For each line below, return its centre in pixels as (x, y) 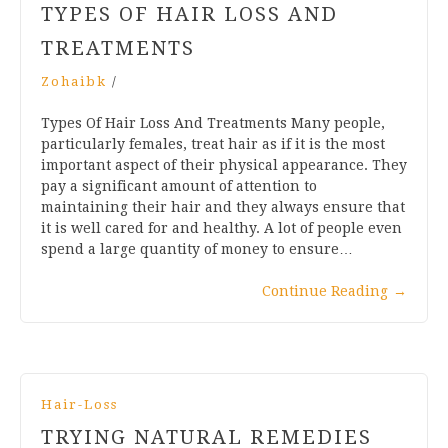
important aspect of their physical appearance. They (224, 164)
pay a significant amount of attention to (179, 185)
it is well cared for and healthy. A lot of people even (221, 227)
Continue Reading (325, 290)
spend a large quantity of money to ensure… (197, 248)
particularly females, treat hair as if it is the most (213, 143)
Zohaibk (74, 81)
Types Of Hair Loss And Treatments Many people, (213, 122)
